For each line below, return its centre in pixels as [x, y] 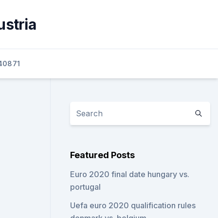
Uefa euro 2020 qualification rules [133, 205]
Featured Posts [103, 155]
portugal [86, 187]
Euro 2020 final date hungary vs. [130, 174]
